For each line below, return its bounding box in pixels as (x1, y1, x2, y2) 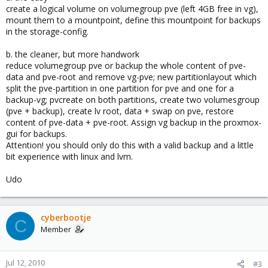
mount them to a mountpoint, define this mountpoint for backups (6, 14, 261, 26)
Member (41, 224, 71, 234)
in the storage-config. (6, 26, 89, 37)
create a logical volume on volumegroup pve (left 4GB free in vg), (6, 3, 258, 14)
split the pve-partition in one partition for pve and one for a (6, 83, 234, 94)
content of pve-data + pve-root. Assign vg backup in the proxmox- (6, 117, 261, 128)
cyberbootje (41, 212, 91, 223)
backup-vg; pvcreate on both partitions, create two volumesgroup (6, 94, 260, 105)
